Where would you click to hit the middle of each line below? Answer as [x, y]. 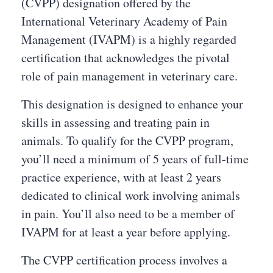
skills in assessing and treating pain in [115, 122]
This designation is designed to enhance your [132, 104]
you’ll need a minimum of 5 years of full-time [135, 159]
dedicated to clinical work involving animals [131, 195]
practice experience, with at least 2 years [121, 177]
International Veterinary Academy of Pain [124, 21]
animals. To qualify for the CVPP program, [127, 140]
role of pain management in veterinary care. [129, 76]
